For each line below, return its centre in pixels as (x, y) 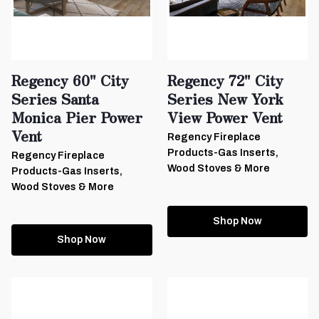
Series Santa (55, 98)
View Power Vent (225, 117)
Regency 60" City (70, 80)
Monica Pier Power (77, 117)
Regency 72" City (225, 80)
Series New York (225, 98)
